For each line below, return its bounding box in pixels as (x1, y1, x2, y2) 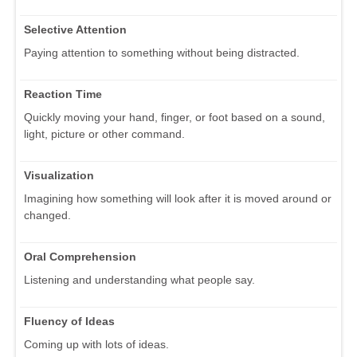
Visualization (24, 168, 94, 182)
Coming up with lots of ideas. (24, 337, 169, 351)
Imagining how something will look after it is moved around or (24, 191, 331, 205)
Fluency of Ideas (24, 314, 115, 328)
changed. (24, 208, 71, 222)
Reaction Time (24, 87, 102, 100)
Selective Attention (24, 22, 127, 36)
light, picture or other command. (24, 127, 185, 140)
